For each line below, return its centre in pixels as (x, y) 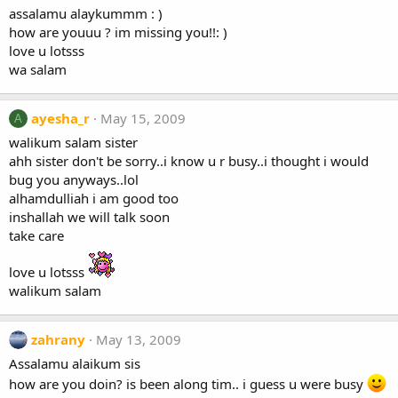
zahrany (58, 339)
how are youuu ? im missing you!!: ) (118, 32)
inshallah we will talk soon (89, 217)
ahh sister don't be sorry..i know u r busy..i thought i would (189, 161)
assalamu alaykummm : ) (86, 13)
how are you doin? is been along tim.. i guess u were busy (188, 384)
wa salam (38, 69)
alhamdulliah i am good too (94, 198)
